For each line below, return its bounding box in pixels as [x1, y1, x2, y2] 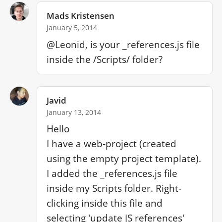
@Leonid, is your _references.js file [47, 38, 200, 51]
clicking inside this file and [47, 197, 163, 210]
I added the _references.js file [47, 167, 178, 180]
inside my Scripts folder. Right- [47, 182, 182, 195]
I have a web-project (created [47, 137, 177, 151]
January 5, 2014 [47, 22, 98, 32]
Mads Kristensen [47, 9, 115, 21]
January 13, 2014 [47, 107, 102, 117]
